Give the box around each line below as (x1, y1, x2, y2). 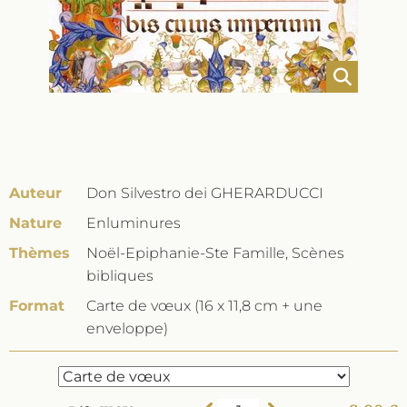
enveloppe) (86, 320, 168, 337)
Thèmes (9, 244, 70, 262)
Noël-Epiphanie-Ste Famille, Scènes (86, 244, 344, 262)
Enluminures (86, 214, 181, 232)
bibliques (86, 267, 154, 284)
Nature (9, 214, 62, 232)
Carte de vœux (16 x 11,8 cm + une (86, 297, 323, 314)
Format (9, 297, 65, 314)
